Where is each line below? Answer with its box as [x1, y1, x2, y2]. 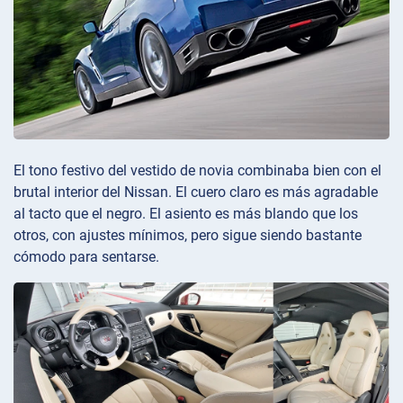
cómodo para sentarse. [13, 247, 159, 265]
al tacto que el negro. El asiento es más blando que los [13, 204, 358, 222]
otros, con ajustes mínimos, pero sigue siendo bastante [13, 226, 362, 244]
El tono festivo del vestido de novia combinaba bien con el [13, 161, 381, 179]
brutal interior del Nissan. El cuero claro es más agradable [13, 183, 378, 201]
